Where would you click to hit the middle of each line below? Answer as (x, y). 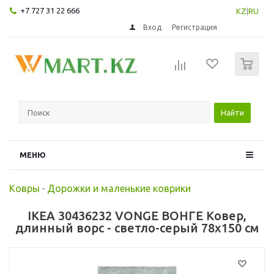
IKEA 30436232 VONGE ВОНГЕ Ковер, (137, 215)
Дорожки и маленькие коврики (119, 188)
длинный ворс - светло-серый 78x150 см (137, 228)
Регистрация (195, 27)
